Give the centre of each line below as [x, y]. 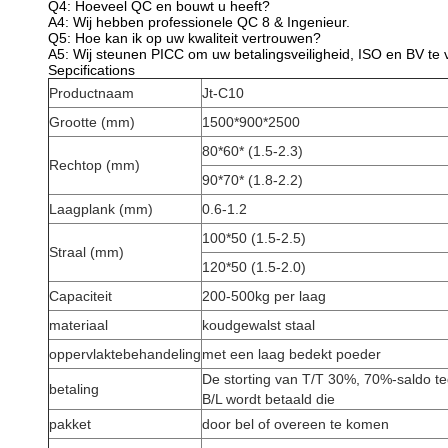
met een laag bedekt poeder [291, 354]
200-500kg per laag [264, 296]
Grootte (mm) [92, 122]
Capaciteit [80, 296]
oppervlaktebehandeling [125, 354]
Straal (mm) [86, 252]
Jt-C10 [223, 93]
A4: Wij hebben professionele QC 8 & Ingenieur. [199, 22]
